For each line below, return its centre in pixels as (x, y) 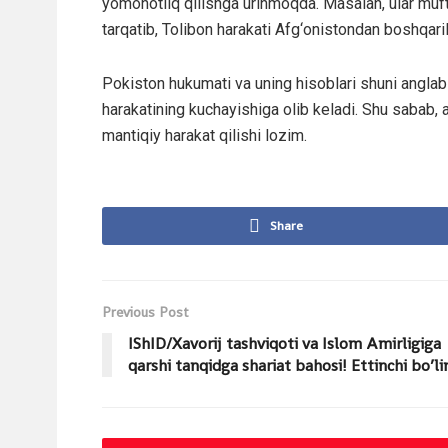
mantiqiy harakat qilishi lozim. (204, 135)
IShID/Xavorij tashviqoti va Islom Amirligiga (284, 343)
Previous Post (145, 311)
